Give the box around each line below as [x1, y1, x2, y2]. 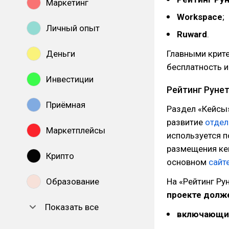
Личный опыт [46, 23, 100, 33]
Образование [46, 176, 99, 187]
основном [167, 157, 209, 167]
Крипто [46, 151, 74, 161]
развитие [167, 117, 205, 127]
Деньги [46, 49, 75, 59]
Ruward [177, 29, 207, 39]
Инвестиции [46, 74, 94, 84]
